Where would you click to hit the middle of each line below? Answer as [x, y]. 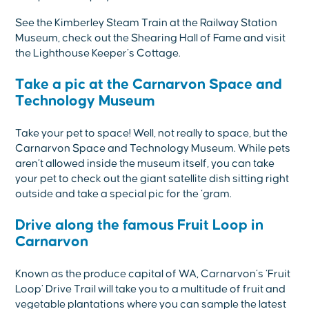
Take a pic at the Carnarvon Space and [149, 84]
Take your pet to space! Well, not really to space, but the [152, 133]
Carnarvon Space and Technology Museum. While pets [153, 148]
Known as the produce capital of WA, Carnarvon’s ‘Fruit [153, 273]
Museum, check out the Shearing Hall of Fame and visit [151, 38]
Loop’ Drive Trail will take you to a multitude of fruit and [151, 289]
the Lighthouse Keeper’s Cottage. [98, 53]
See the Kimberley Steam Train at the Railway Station [147, 22]
